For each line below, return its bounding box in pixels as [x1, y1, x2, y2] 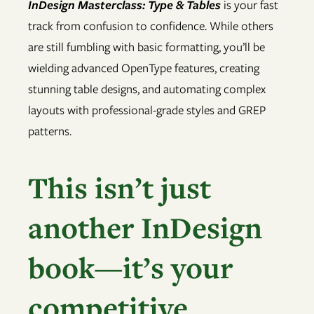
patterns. [28, 123, 71, 140]
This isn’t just [28, 167, 211, 207]
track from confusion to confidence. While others [28, 18, 273, 35]
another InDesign [28, 207, 262, 247]
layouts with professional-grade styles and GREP [28, 102, 266, 119]
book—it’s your [28, 247, 233, 287]
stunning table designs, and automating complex [28, 81, 266, 98]
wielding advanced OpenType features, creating [28, 60, 259, 77]
